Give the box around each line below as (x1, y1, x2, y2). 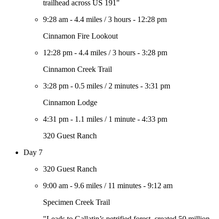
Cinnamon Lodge (43, 98, 97, 107)
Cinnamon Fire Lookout (43, 32, 118, 40)
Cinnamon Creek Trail (43, 65, 112, 73)
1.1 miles (75, 115, 103, 123)
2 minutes (109, 82, 138, 90)
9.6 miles (74, 181, 102, 190)
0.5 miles (75, 82, 103, 90)
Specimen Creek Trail (43, 198, 110, 206)
